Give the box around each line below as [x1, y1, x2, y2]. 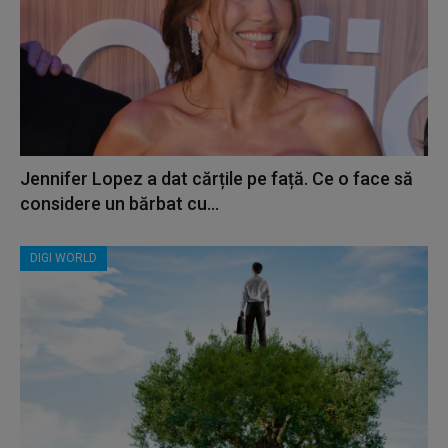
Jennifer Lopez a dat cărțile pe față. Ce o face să [20, 167, 413, 189]
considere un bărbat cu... [20, 192, 219, 214]
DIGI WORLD [30, 250, 97, 265]
